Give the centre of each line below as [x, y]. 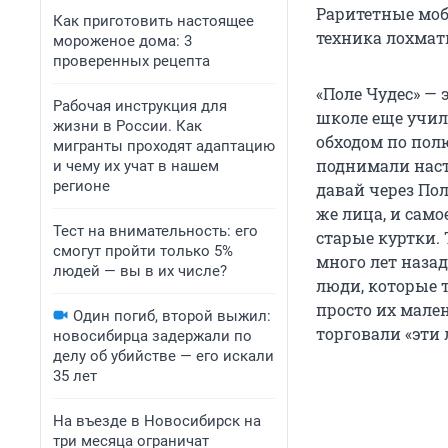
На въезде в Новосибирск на [157, 421]
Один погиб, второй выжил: [172, 316]
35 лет [75, 376]
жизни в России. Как [127, 126]
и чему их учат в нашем [136, 166]
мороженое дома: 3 [122, 41]
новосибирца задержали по [152, 336]
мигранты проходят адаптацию [164, 146]
